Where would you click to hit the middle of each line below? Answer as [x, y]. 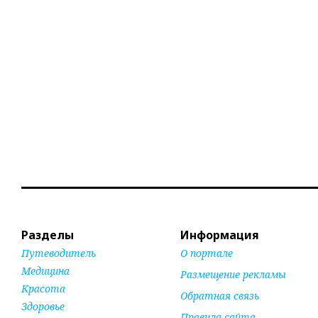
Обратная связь [220, 295]
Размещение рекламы [233, 274]
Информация [220, 235]
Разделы [48, 235]
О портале [207, 253]
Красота [43, 288]
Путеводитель [59, 253]
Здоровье [43, 306]
